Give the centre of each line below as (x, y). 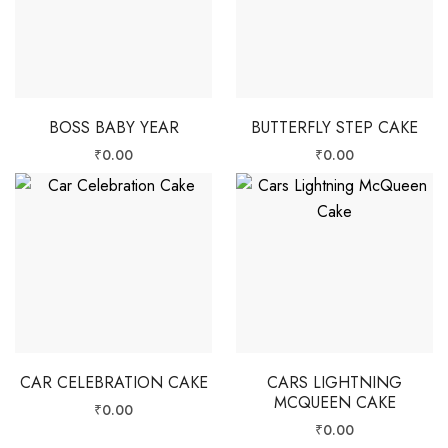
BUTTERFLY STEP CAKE (334, 127)
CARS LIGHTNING (334, 382)
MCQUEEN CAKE (334, 402)
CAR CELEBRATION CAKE (113, 382)
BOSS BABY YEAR (113, 127)
